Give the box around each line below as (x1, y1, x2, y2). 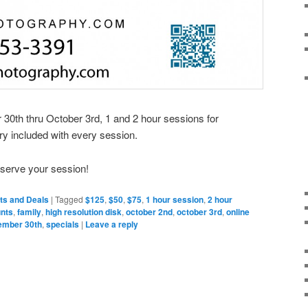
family (17, 206, 41, 219)
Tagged (55, 193, 83, 206)
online (226, 206, 250, 219)
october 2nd (126, 206, 173, 219)
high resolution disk (45, 206, 122, 219)
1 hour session (146, 193, 203, 206)
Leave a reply (85, 218, 138, 231)
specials (46, 218, 79, 231)
